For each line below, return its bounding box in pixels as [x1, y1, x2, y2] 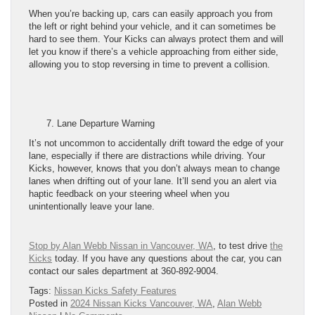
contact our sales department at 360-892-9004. [29, 266, 219, 277]
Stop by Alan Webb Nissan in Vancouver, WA [29, 240, 213, 252]
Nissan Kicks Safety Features [54, 285, 176, 297]
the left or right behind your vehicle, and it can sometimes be [29, 21, 276, 32]
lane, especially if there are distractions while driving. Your [29, 150, 265, 162]
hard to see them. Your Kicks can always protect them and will [29, 34, 283, 45]
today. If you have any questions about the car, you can [52, 253, 281, 264]
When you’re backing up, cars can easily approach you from [29, 8, 273, 20]
